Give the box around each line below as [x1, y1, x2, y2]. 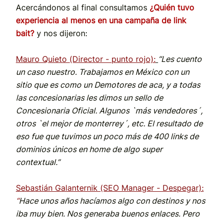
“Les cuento [158, 54, 202, 64]
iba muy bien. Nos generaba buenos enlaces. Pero [16, 209, 200, 219]
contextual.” [16, 157, 60, 167]
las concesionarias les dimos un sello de [16, 93, 163, 103]
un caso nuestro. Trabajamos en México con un [16, 67, 189, 77]
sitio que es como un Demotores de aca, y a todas [16, 80, 200, 90]
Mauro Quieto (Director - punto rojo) [16, 54, 154, 64]
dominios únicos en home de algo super [16, 144, 163, 155]
